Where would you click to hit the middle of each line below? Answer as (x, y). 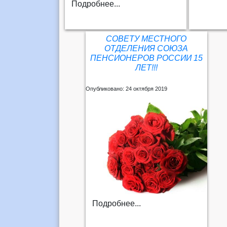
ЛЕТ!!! (146, 68)
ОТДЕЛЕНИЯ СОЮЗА (146, 49)
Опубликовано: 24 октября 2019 (126, 89)
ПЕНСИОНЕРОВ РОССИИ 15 (146, 58)
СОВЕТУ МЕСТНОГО (146, 39)
